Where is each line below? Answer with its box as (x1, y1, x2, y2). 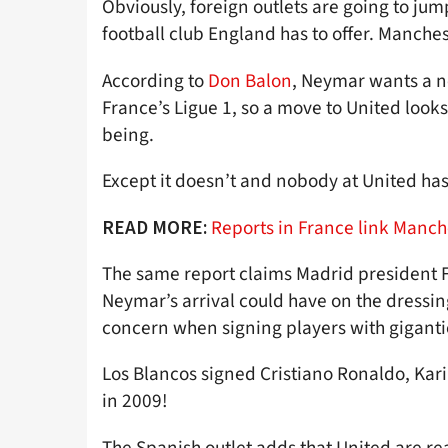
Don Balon (208, 66, 292, 95)
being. (102, 120, 154, 149)
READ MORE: (102, 214, 207, 239)
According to (102, 66, 208, 95)
